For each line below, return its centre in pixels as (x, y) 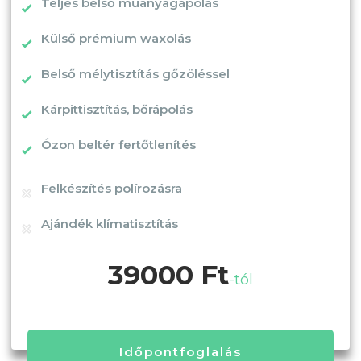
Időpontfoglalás (180, 351)
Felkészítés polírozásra (112, 188)
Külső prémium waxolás (116, 38)
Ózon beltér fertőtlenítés (118, 144)
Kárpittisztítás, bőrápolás (117, 109)
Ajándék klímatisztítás (110, 223)
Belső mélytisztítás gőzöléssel (135, 73)
